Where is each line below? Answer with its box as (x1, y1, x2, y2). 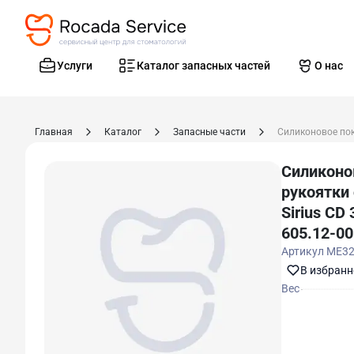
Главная (35, 126, 73, 137)
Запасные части (173, 126, 246, 137)
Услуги (57, 59, 92, 72)
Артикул (281, 245, 326, 258)
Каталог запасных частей (137, 59, 270, 72)
